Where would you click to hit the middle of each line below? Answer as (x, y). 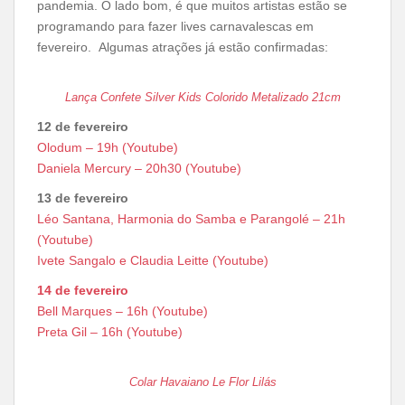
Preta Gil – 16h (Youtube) (110, 332)
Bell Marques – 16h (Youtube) (124, 311)
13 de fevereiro (83, 198)
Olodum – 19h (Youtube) (108, 147)
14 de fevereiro (83, 290)
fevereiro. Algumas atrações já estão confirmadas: (183, 47)
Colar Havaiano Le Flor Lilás (202, 382)
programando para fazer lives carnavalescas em (175, 26)
